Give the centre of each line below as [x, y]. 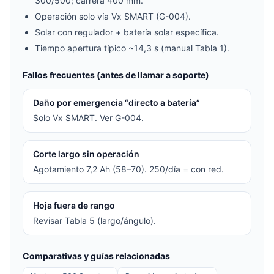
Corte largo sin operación [86, 154]
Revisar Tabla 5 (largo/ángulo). [94, 220]
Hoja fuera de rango [74, 205]
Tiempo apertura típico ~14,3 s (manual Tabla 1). [132, 48]
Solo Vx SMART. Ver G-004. [88, 117]
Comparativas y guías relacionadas [96, 256]
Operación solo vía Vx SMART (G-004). [113, 16]
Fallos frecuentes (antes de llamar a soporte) [116, 75]
